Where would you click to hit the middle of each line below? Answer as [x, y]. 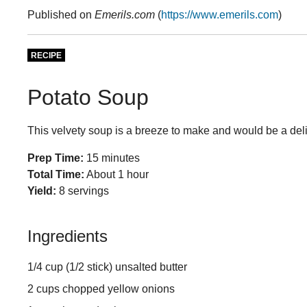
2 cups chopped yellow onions [101, 289]
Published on [61, 15]
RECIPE [46, 56]
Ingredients [67, 236]
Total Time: [56, 175]
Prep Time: [56, 158]
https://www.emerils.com [220, 15]
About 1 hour [118, 175]
